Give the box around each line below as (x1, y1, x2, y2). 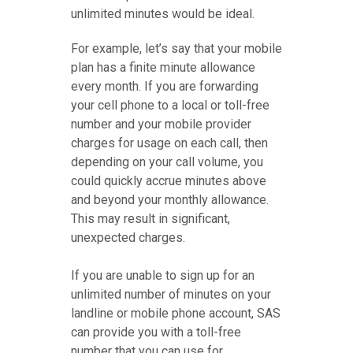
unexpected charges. (71, 230, 185, 245)
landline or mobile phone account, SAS (71, 306, 281, 321)
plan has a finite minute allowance (71, 60, 255, 75)
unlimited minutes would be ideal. (71, 6, 255, 21)
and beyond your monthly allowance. (71, 192, 269, 207)
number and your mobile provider (71, 117, 251, 132)
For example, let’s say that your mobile (71, 41, 282, 56)
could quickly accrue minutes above (71, 173, 266, 188)
